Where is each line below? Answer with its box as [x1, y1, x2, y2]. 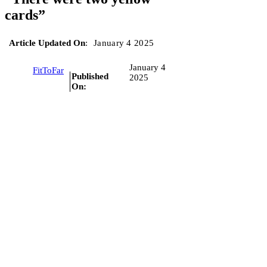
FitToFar [33, 66, 64, 76]
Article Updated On [9, 38, 85, 48]
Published [72, 71, 108, 81]
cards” [5, 7, 45, 23]
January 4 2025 [94, 38, 154, 48]
